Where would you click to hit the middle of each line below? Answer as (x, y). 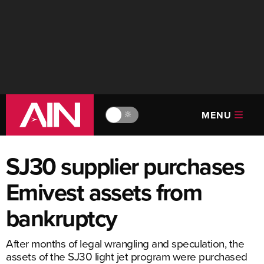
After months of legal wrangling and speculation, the (125, 243)
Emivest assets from (104, 192)
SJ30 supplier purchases (125, 166)
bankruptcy (62, 218)
